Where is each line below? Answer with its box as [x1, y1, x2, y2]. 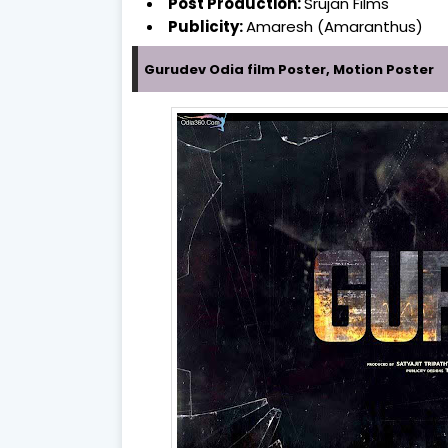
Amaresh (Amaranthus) [246, 15, 423, 37]
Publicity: [168, 15, 246, 37]
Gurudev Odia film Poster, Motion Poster [144, 59, 434, 79]
